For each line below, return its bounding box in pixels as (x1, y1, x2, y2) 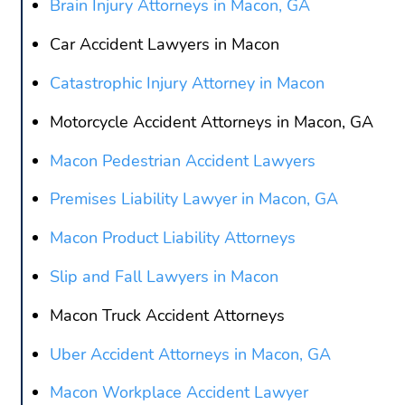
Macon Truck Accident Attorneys (49, 304, 285, 326)
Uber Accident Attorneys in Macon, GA (49, 343, 331, 365)
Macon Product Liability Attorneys (49, 227, 296, 250)
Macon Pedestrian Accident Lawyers (49, 149, 316, 172)
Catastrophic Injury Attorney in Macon (49, 72, 325, 95)
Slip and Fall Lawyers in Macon (49, 266, 278, 288)
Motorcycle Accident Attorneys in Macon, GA (49, 110, 373, 133)
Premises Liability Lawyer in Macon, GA (49, 188, 338, 211)
